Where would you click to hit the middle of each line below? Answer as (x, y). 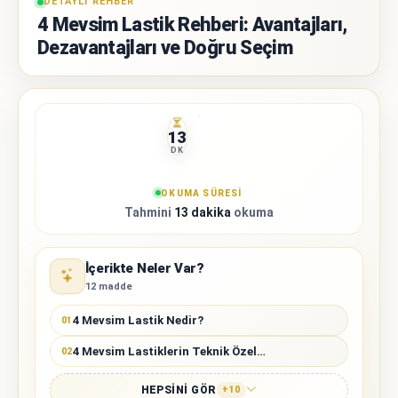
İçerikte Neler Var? (144, 268)
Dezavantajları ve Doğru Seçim (165, 48)
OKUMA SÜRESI (202, 193)
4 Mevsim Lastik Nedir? (138, 320)
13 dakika (203, 212)
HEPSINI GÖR (179, 390)
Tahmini (149, 212)
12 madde (108, 286)
